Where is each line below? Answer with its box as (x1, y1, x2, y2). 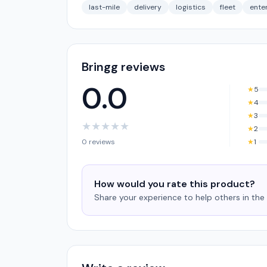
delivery (134, 2, 162, 12)
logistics (176, 2, 206, 12)
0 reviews (82, 137, 115, 147)
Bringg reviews (82, 59, 165, 74)
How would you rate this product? (94, 178, 255, 190)
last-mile (89, 2, 120, 12)
